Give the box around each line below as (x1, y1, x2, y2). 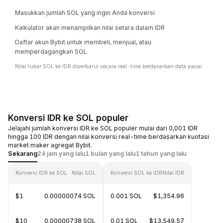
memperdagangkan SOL (15, 48, 87, 55)
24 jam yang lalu (37, 150, 86, 157)
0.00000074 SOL (44, 192, 96, 200)
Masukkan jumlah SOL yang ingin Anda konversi (15, 9, 155, 16)
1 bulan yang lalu (86, 150, 136, 157)
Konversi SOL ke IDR (111, 170, 162, 176)
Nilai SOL (72, 170, 96, 176)
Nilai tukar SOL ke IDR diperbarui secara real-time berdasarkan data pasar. (15, 63, 204, 70)
